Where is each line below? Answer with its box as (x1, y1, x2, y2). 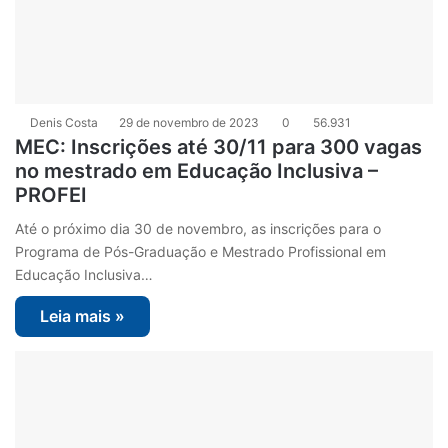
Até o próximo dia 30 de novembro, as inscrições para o (15, 219, 382, 237)
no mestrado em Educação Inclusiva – (15, 158, 379, 183)
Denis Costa (30, 114, 99, 130)
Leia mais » (40, 305, 126, 326)
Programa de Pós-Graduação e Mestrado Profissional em (15, 242, 387, 260)
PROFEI (15, 182, 88, 207)
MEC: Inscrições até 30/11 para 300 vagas (15, 134, 423, 159)
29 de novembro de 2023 (119, 114, 260, 130)
